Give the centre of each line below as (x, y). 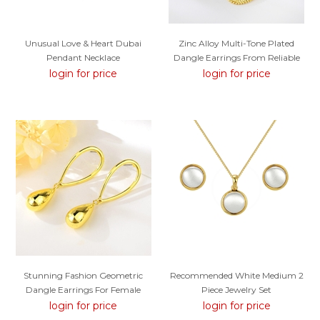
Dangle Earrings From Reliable (236, 58)
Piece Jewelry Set (237, 289)
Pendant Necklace (84, 58)
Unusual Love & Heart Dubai (84, 44)
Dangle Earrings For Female (84, 289)
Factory (237, 72)
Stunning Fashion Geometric (84, 275)
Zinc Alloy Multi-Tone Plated (237, 44)
